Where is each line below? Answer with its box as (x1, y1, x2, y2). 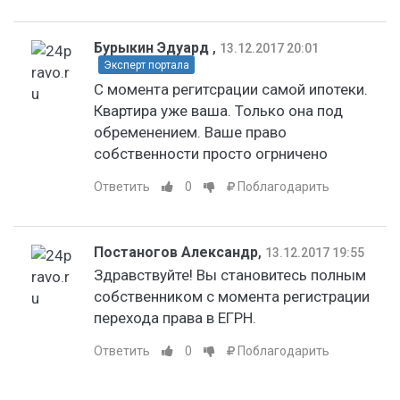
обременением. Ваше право (94, 123, 287, 142)
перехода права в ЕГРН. (94, 308, 256, 327)
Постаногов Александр (94, 243, 258, 261)
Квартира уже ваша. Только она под (94, 102, 343, 121)
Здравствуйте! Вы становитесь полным (94, 265, 366, 284)
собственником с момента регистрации (94, 287, 370, 305)
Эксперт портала (104, 58, 189, 71)
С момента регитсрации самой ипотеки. (94, 80, 368, 99)
